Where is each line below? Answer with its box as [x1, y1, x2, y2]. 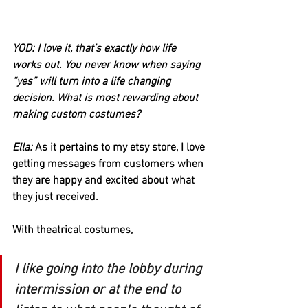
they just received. [12, 190, 98, 205]
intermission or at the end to [14, 282, 184, 299]
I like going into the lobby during [14, 261, 205, 278]
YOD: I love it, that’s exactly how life [12, 42, 179, 56]
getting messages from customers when [12, 157, 206, 172]
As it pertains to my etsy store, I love [32, 141, 208, 155]
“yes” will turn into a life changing [12, 75, 173, 89]
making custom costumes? [12, 108, 140, 122]
